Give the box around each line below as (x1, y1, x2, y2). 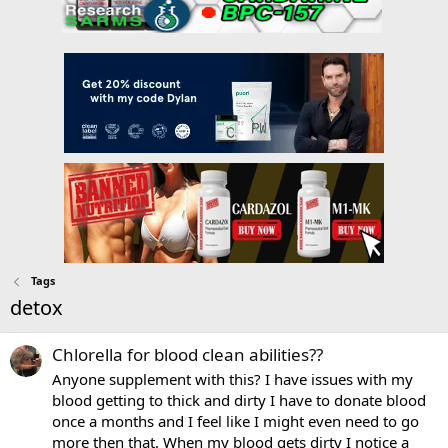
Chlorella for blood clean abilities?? (52, 342, 323, 366)
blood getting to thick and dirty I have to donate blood (52, 390, 426, 411)
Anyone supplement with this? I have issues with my (52, 369, 413, 390)
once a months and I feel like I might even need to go (52, 411, 419, 432)
